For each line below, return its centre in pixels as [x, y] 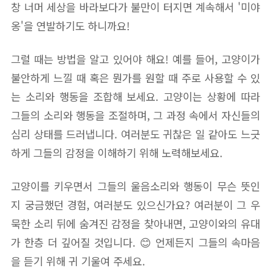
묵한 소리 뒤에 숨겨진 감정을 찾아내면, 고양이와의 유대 [135, 223]
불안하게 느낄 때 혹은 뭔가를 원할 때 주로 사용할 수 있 [135, 77]
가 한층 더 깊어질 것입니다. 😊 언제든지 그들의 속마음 [135, 242]
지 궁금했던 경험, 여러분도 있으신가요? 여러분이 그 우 [135, 204]
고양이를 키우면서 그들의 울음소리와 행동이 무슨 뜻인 [135, 186]
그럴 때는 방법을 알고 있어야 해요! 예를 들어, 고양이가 [135, 59]
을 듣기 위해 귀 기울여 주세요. [78, 261]
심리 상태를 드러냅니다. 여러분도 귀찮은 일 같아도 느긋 [135, 134]
